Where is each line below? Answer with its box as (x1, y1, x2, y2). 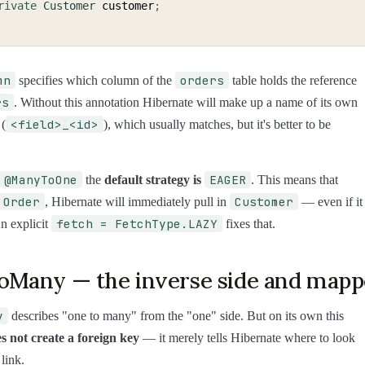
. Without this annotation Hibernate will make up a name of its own (14, 95, 358, 109)
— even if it (298, 194, 363, 209)
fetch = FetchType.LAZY (56, 215, 218, 231)
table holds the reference (229, 73, 357, 87)
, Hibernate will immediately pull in (45, 194, 230, 209)
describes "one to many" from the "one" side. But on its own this (8, 309, 344, 323)
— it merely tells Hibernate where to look (139, 331, 355, 345)
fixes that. (222, 216, 275, 231)
